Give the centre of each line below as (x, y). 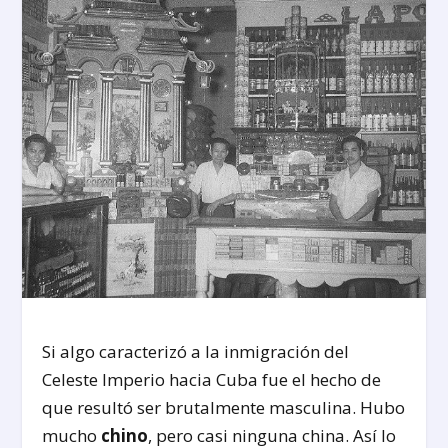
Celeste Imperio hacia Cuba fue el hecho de (212, 379)
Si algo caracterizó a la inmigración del (196, 351)
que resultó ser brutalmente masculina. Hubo (224, 407)
